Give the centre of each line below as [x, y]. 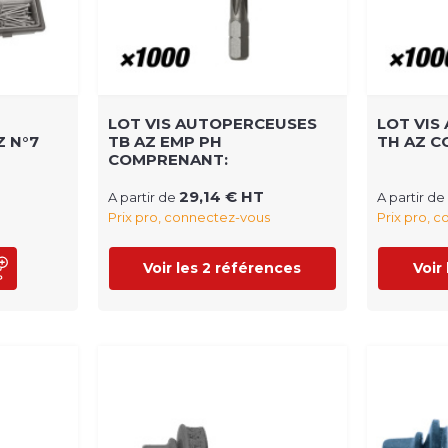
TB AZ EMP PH [164, 141]
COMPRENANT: [167, 159]
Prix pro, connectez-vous [188, 216]
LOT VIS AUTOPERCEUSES [212, 123]
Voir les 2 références [222, 267]
